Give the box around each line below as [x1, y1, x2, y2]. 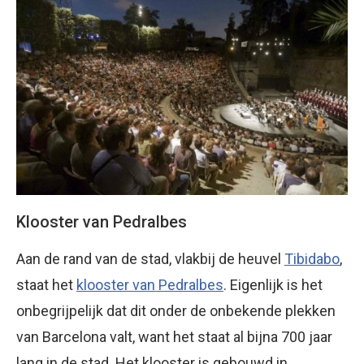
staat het [16, 275, 76, 293]
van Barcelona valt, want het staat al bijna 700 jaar [16, 327, 332, 345]
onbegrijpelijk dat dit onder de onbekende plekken [16, 301, 336, 319]
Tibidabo [284, 249, 340, 267]
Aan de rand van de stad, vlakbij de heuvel [16, 249, 284, 267]
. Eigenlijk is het [223, 275, 323, 293]
